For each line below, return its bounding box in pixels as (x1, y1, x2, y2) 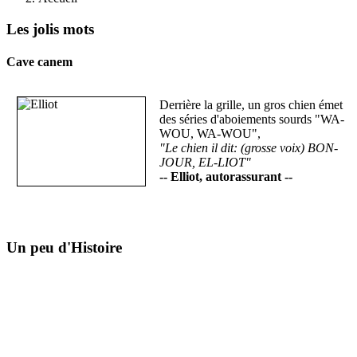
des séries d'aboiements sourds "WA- (159, 112, 344, 127)
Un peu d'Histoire (6, 238, 122, 256)
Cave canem (6, 54, 73, 69)
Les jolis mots (6, 20, 94, 37)
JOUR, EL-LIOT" (159, 155, 251, 170)
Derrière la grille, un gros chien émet (159, 98, 343, 112)
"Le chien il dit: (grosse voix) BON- (159, 141, 338, 155)
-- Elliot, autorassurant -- (159, 170, 292, 184)
